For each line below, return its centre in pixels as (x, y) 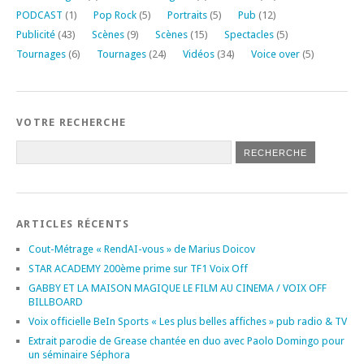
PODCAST (39, 15)
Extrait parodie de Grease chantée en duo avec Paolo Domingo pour (186, 340)
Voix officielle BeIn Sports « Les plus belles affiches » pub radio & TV (188, 321)
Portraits (187, 15)
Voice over (275, 54)
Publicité (36, 34)
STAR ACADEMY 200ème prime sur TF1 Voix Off (138, 268)
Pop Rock (115, 15)
